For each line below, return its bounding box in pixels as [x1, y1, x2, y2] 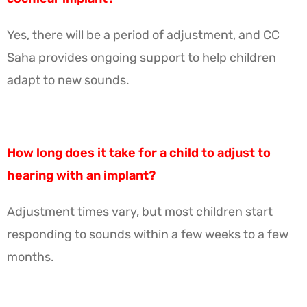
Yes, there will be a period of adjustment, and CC [7, 27, 280, 42]
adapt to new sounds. [7, 72, 130, 88]
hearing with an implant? [7, 167, 156, 183]
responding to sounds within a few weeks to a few [7, 226, 288, 242]
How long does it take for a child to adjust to [7, 145, 271, 160]
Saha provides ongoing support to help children [7, 49, 276, 65]
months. [7, 249, 54, 265]
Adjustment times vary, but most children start [7, 204, 273, 219]
